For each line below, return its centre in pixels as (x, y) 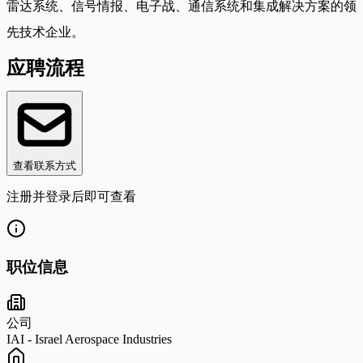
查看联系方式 (45, 165)
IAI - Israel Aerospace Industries (89, 340)
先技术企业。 (45, 32)
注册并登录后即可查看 (71, 196)
